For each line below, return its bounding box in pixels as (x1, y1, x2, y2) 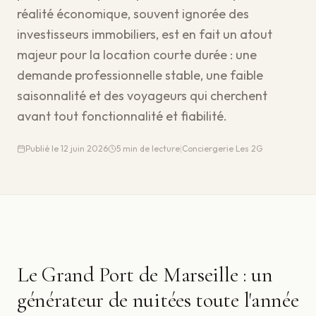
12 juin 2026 (61, 143, 108, 154)
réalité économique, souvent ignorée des (17, 6, 249, 22)
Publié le (25, 143, 61, 154)
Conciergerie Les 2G (182, 143, 262, 154)
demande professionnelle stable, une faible (17, 67, 263, 83)
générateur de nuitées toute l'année (17, 287, 299, 313)
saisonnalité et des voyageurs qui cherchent (17, 87, 267, 104)
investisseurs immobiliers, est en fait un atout (17, 26, 272, 42)
